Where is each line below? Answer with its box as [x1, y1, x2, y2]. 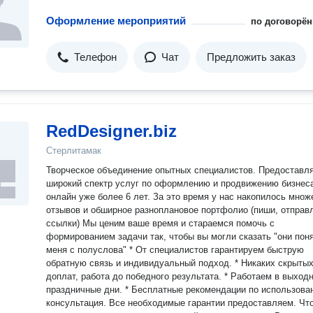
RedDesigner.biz [46, 122, 177, 140]
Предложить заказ [207, 51, 296, 63]
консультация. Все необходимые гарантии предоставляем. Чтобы [46, 298, 109, 308]
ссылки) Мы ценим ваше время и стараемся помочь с [46, 218, 275, 228]
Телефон [74, 51, 117, 63]
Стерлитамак [46, 145, 101, 156]
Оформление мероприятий [46, 15, 186, 27]
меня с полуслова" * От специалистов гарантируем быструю [46, 245, 129, 255]
